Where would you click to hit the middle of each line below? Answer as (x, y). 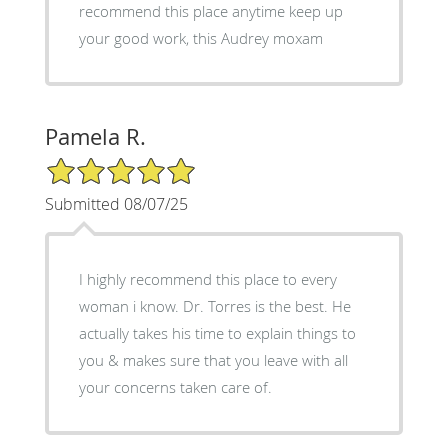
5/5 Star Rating (94, 164)
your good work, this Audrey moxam (297, 37)
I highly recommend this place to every (207, 278)
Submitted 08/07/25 (116, 203)
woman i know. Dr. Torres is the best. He (214, 305)
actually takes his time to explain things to (217, 332)
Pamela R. (95, 136)
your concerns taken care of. (175, 386)
